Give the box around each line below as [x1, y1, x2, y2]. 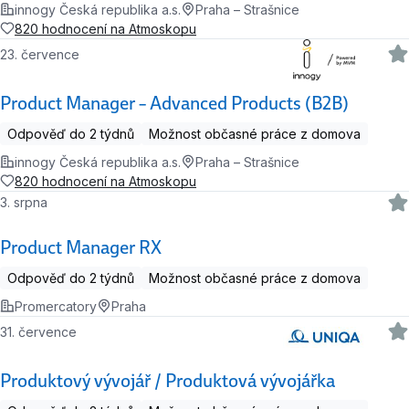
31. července [7, 323, 78, 340]
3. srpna [10, 194, 48, 211]
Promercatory [15, 298, 97, 314]
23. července [7, 46, 80, 62]
